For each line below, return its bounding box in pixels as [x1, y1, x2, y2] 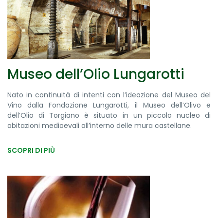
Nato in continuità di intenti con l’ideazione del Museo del [7, 90, 211, 100]
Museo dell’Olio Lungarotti [7, 65, 184, 84]
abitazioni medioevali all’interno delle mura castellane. [7, 121, 192, 131]
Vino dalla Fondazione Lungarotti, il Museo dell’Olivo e [7, 100, 211, 110]
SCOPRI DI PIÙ [7, 145, 55, 156]
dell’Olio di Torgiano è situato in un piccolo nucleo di [7, 110, 211, 121]
